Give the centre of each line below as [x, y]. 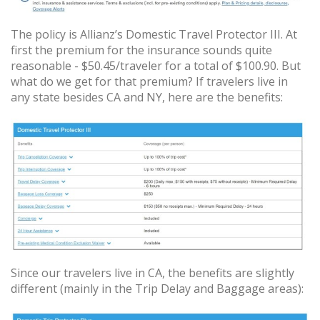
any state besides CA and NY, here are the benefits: [147, 97]
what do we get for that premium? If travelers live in [149, 82]
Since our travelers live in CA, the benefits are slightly [152, 273]
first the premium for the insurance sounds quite [141, 50]
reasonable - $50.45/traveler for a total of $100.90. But [156, 66]
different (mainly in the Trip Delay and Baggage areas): [157, 289]
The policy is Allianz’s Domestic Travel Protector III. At [154, 35]
